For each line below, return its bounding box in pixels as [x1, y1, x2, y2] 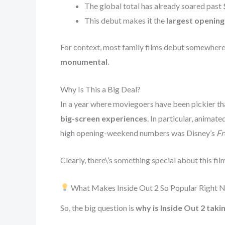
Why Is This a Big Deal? [60, 84, 141, 94]
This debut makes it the [84, 15, 166, 25]
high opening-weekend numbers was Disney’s [60, 128, 216, 138]
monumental [60, 56, 107, 66]
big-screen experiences [60, 113, 147, 123]
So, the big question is [60, 202, 136, 212]
